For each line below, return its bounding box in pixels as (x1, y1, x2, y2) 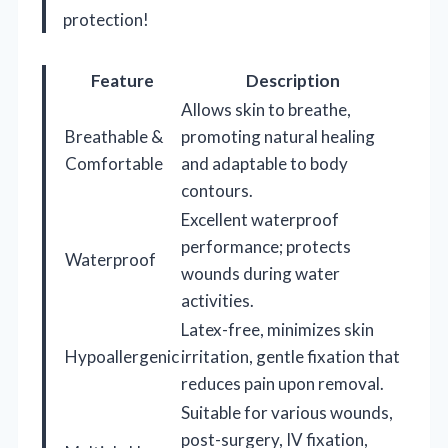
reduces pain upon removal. (181, 372, 384, 394)
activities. (181, 289, 254, 311)
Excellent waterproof (181, 208, 339, 230)
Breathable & (65, 125, 163, 147)
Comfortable (65, 152, 163, 174)
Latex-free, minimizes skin (181, 318, 374, 340)
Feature (90, 69, 154, 91)
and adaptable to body (181, 152, 348, 174)
